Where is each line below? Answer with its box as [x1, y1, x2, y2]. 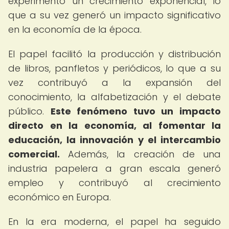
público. [8, 105, 51, 118]
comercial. [8, 148, 60, 161]
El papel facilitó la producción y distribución [8, 48, 221, 60]
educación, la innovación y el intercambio [8, 133, 221, 146]
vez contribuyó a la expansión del [8, 76, 221, 89]
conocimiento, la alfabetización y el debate [8, 90, 221, 103]
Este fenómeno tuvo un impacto [50, 105, 221, 118]
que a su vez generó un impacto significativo [8, 9, 221, 21]
